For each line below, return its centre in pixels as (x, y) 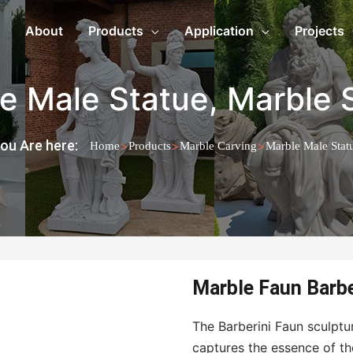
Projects (320, 31)
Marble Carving (218, 146)
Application (219, 31)
